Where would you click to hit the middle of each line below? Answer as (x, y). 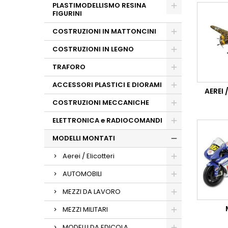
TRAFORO (69, 67)
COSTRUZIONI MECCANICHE (101, 103)
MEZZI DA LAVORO (92, 192)
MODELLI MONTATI (84, 138)
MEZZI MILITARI (85, 209)
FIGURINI (67, 13)
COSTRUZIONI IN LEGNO (93, 49)
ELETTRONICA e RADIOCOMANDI (107, 120)
